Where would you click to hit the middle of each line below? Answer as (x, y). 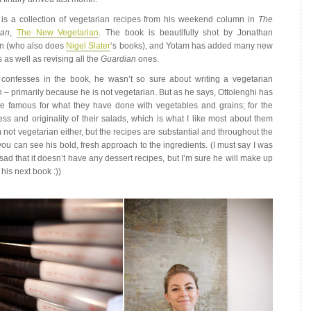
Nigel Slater (89, 46)
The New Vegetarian (58, 33)
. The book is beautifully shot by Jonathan (186, 33)
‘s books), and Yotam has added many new (192, 46)
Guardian (118, 59)
